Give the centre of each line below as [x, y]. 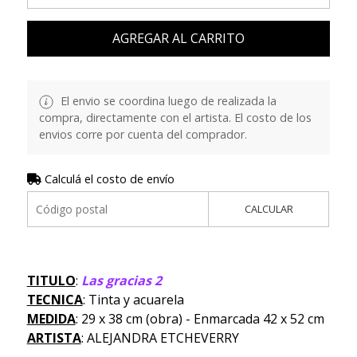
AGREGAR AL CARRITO [178, 39]
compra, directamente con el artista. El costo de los [175, 118]
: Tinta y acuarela [133, 300]
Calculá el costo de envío [108, 179]
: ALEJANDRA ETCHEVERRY [160, 338]
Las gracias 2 [121, 281]
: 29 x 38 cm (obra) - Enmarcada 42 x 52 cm [200, 319]
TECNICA [55, 300]
